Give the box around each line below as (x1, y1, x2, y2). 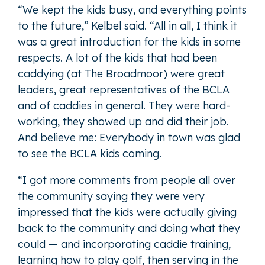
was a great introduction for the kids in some (18, 34, 241, 49)
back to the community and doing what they (18, 221, 240, 235)
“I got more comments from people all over (18, 173, 235, 187)
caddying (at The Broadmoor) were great (18, 66, 225, 80)
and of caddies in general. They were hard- (18, 98, 230, 112)
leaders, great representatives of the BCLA (18, 82, 230, 96)
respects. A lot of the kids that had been (18, 50, 217, 64)
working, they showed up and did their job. (18, 114, 229, 128)
